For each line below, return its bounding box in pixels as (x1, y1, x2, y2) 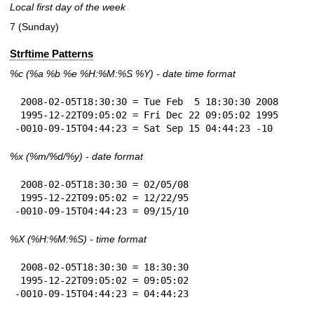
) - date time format (150, 68, 235, 80)
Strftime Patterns (10, 47, 93, 60)
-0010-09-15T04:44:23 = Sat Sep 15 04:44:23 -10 (15, 123, 273, 135)
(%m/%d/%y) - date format (23, 151, 143, 163)
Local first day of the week (10, 1, 125, 13)
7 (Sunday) (10, 20, 59, 32)
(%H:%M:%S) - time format (25, 233, 146, 245)
